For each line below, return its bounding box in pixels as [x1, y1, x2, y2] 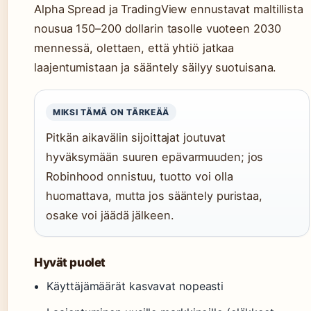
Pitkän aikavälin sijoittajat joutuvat [46, 131, 226, 145]
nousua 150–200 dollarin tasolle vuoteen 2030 [34, 22, 281, 36]
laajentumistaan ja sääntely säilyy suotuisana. [34, 60, 277, 75]
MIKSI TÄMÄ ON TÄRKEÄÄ [53, 107, 170, 118]
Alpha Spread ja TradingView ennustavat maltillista [34, 2, 303, 17]
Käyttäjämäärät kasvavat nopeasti [47, 279, 224, 294]
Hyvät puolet [34, 255, 106, 270]
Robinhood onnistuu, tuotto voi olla [46, 169, 233, 184]
